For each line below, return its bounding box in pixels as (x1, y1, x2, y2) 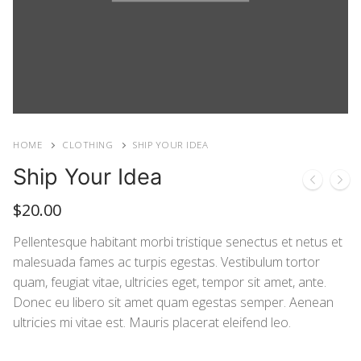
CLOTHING (62, 138, 113, 151)
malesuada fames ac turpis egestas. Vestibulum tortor (13, 253, 320, 272)
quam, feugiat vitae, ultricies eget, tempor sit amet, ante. (13, 273, 326, 292)
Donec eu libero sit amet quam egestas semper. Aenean (13, 293, 334, 312)
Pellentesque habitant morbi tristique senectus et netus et (13, 233, 342, 251)
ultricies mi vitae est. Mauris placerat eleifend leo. (13, 313, 291, 332)
